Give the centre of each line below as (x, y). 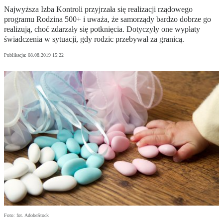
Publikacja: (16, 55)
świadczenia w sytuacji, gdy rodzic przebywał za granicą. (94, 39)
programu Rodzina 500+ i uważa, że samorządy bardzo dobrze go (108, 19)
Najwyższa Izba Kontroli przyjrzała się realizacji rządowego (98, 9)
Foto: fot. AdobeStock (26, 216)
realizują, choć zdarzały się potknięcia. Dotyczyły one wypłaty (102, 29)
